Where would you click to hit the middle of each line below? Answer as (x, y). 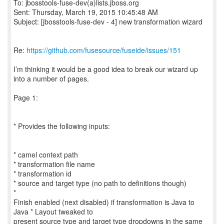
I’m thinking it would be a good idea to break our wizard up (106, 69)
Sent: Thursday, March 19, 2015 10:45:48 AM (86, 12)
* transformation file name (54, 164)
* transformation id (42, 173)
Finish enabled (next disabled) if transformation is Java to (104, 202)
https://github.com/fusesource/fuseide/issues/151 (104, 50)
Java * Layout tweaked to (53, 211)
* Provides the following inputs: (62, 126)
